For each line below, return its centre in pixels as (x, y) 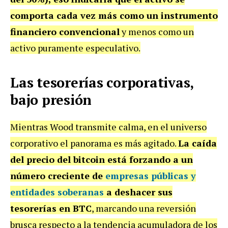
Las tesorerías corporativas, (102, 83)
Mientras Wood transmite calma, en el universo (108, 127)
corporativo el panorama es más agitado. (94, 143)
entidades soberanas (57, 192)
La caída (197, 143)
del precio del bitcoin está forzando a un (102, 160)
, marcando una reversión (144, 208)
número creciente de (58, 176)
